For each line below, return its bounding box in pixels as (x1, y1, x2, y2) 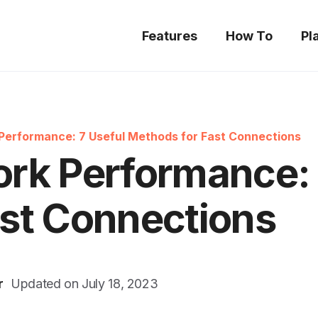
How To (226, 28, 273, 43)
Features (142, 28, 197, 43)
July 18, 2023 (82, 276, 158, 291)
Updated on (11, 276, 82, 291)
